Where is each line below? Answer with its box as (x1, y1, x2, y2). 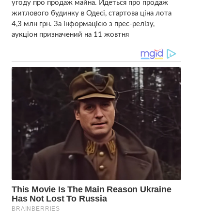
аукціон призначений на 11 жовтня (11, 31, 129, 39)
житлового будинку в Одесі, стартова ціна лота (11, 10, 171, 17)
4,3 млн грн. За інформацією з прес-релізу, (11, 20, 155, 28)
